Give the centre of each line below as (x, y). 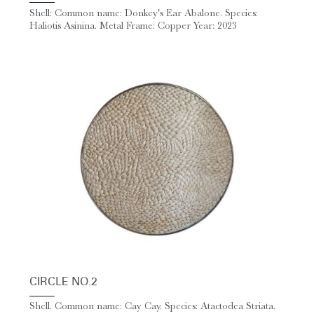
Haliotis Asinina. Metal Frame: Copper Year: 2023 (133, 25)
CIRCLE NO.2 (63, 282)
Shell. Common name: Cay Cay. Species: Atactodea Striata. (152, 306)
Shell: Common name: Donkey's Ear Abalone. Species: (144, 13)
